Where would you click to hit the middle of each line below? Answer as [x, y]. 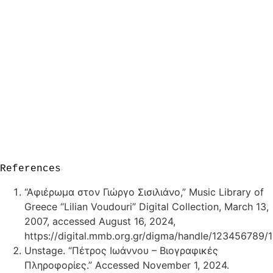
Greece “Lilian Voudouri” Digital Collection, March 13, [147, 206]
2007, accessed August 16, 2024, [100, 221]
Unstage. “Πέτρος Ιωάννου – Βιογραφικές [121, 250]
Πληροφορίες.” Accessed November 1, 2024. [127, 265]
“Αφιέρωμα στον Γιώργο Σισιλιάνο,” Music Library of [144, 192]
